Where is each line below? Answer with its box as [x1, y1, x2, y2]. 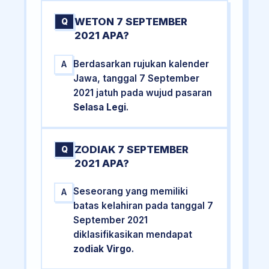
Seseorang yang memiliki [73, 186, 189, 198]
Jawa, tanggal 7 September [73, 72, 200, 84]
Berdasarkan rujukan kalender [73, 58, 210, 70]
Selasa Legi [73, 101, 127, 113]
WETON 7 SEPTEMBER [74, 16, 188, 28]
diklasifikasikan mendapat [73, 229, 193, 241]
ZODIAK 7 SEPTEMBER [74, 143, 189, 156]
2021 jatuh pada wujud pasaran [73, 86, 213, 98]
